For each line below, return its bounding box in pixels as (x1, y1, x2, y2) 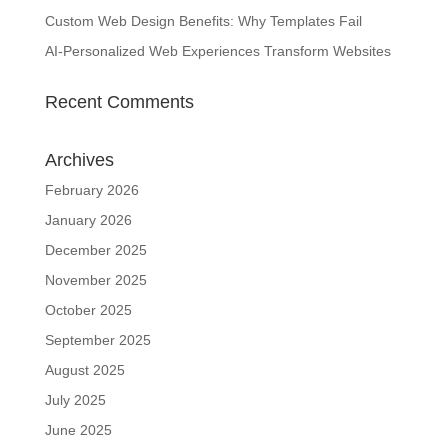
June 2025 (44, 422, 112, 438)
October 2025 (44, 302, 132, 318)
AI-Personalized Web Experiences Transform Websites (44, 43, 391, 59)
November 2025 (44, 272, 147, 288)
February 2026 (44, 182, 139, 198)
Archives (44, 150, 114, 170)
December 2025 (44, 242, 147, 258)
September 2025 (44, 332, 151, 348)
